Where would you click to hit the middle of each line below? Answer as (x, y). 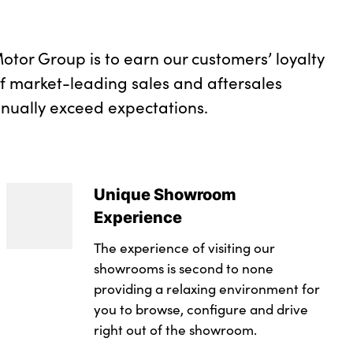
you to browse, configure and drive (201, 309)
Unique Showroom (165, 194)
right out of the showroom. (175, 330)
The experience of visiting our (184, 248)
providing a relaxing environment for (206, 289)
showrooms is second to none (183, 268)
